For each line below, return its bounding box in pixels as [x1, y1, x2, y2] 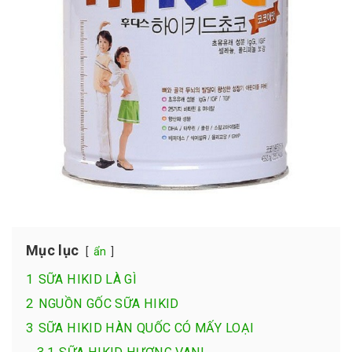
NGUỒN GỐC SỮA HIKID [38, 295, 179, 311]
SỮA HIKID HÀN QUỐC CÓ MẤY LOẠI [38, 320, 255, 335]
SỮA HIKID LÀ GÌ [38, 271, 137, 287]
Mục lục [26, 241, 79, 258]
